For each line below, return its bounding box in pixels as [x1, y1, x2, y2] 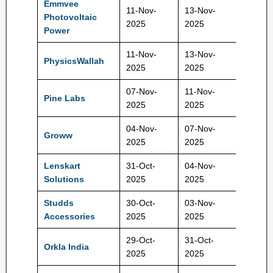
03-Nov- [185, 198, 216, 208]
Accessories [44, 211, 95, 221]
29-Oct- [126, 235, 155, 245]
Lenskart [44, 161, 80, 171]
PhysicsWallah [44, 56, 104, 66]
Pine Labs [44, 93, 85, 103]
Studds [44, 198, 74, 208]
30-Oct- [126, 198, 155, 208]
